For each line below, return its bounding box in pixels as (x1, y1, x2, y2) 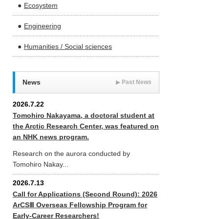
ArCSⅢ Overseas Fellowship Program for (13, 201, 147, 209)
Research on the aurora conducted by (13, 150, 130, 157)
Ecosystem (24, 1, 58, 9)
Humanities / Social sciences (24, 43, 112, 50)
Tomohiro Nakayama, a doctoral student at (13, 111, 154, 119)
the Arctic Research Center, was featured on (13, 122, 159, 130)
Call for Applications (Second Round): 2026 (13, 190, 157, 198)
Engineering (24, 22, 61, 30)
